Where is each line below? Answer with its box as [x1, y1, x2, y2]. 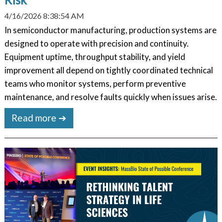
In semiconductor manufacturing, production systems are [4, 25, 217, 36]
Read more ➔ [11, 112, 67, 124]
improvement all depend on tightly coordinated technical [4, 65, 213, 76]
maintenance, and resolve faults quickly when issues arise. [4, 92, 217, 103]
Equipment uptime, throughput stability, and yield [4, 52, 185, 62]
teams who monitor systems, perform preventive [4, 78, 186, 89]
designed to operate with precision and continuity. [4, 38, 189, 49]
